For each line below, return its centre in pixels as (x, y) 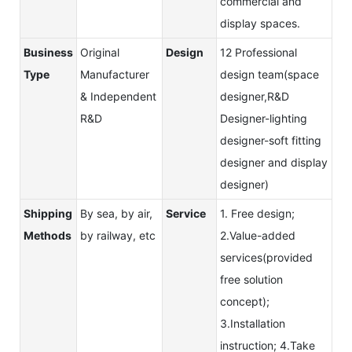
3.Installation (253, 323)
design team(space (269, 74)
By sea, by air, (116, 213)
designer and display (274, 162)
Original (100, 52)
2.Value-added (258, 235)
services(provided (266, 257)
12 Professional (258, 52)
